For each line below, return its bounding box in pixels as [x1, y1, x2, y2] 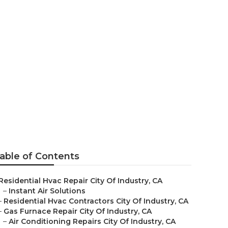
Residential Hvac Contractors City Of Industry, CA [4, 196, 188, 206]
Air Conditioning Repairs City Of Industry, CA [9, 217, 176, 226]
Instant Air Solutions [9, 186, 85, 195]
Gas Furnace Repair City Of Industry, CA [4, 207, 152, 216]
